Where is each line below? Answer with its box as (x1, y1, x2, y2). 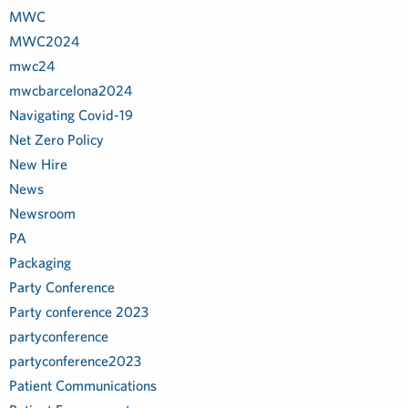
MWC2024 (9, 33, 79, 49)
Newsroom (9, 205, 76, 221)
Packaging (9, 254, 71, 270)
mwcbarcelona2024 (9, 82, 132, 98)
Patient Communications (9, 377, 157, 393)
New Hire (9, 156, 67, 172)
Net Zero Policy (9, 131, 104, 148)
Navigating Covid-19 (9, 107, 133, 123)
